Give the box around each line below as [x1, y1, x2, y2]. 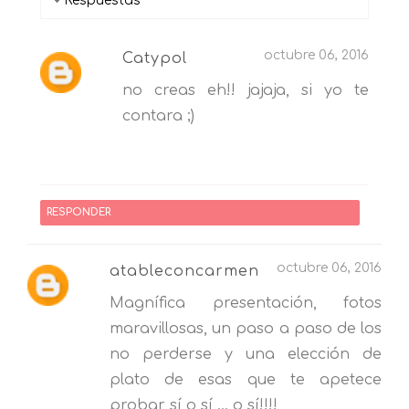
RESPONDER [46, 206, 110, 219]
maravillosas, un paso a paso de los [110, 320, 382, 337]
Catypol [122, 49, 187, 67]
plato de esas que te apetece [110, 371, 382, 388]
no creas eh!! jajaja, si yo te [122, 81, 369, 99]
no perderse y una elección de [110, 345, 382, 362]
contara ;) [122, 107, 194, 124]
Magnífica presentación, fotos [110, 294, 382, 311]
